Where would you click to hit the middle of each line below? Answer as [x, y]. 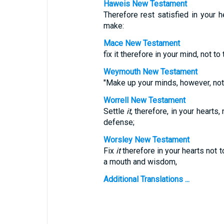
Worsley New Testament [146, 140]
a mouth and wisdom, [140, 162]
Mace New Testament [141, 43]
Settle [115, 111]
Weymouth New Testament [150, 72]
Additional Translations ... [146, 179]
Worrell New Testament [144, 100]
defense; [119, 122]
